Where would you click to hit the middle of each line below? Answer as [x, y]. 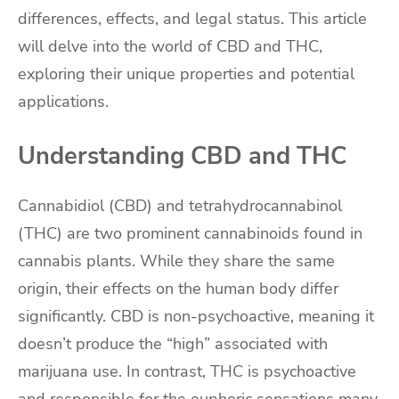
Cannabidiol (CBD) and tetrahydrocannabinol [180, 206]
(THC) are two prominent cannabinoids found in [190, 234]
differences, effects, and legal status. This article [192, 19]
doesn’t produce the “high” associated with [173, 344]
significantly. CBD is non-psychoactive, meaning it [196, 317]
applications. [63, 102]
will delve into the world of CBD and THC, [170, 47]
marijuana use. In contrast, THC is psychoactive [187, 372]
